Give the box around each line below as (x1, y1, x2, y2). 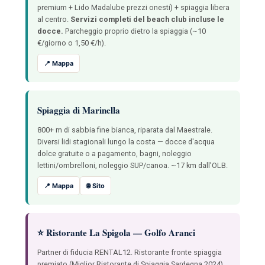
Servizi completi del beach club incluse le (70, 14, 224, 24)
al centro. (37, 14, 70, 24)
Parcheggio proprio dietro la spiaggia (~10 (63, 26, 206, 35)
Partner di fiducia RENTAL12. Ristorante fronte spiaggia (37, 247, 222, 257)
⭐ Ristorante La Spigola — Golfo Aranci (37, 225, 195, 239)
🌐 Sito (86, 181, 105, 190)
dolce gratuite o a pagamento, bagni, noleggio (37, 148, 192, 158)
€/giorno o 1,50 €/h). (37, 38, 106, 47)
